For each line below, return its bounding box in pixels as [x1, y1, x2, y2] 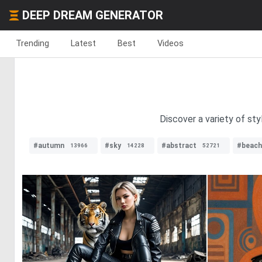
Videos [157, 38, 184, 49]
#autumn [33, 142, 64, 150]
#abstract [161, 142, 196, 150]
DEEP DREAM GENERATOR [22, 8, 163, 22]
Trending [16, 38, 49, 49]
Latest [71, 38, 96, 49]
